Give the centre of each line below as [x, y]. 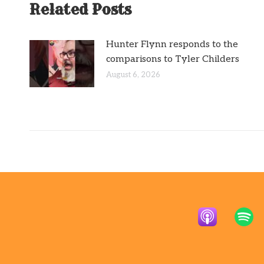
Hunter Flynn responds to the [172, 44]
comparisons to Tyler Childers [173, 59]
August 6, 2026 [133, 75]
